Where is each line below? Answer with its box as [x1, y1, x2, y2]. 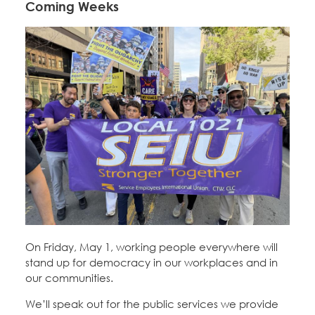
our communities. [25, 271, 113, 285]
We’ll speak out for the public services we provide [25, 297, 278, 311]
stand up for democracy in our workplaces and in [25, 256, 278, 269]
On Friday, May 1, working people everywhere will [25, 240, 278, 254]
